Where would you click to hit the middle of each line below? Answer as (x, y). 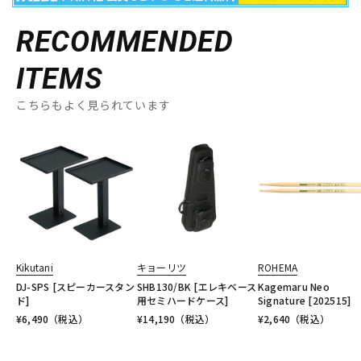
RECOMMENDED (125, 42)
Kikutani (35, 268)
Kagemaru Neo (294, 287)
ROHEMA (278, 268)
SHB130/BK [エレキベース (197, 287)
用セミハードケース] (183, 301)
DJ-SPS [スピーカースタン (75, 287)
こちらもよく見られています (93, 105)
